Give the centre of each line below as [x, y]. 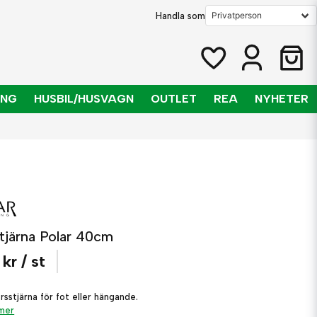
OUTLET [174, 99]
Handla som [180, 16]
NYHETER [282, 99]
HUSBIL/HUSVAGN [84, 99]
